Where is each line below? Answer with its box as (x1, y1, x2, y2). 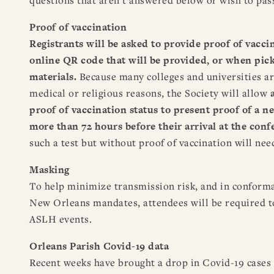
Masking (29, 162, 70, 177)
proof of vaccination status (29, 102, 158, 117)
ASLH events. (29, 212, 92, 226)
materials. (29, 69, 76, 84)
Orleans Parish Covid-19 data (29, 239, 169, 253)
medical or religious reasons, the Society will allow (29, 86, 270, 100)
